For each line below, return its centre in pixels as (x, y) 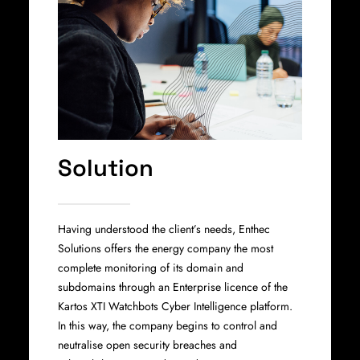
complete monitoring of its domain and (151, 268)
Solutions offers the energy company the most (166, 248)
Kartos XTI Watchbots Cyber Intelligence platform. (175, 306)
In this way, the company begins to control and (168, 325)
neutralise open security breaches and (147, 345)
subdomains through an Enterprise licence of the (173, 287)
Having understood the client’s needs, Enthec (164, 229)
